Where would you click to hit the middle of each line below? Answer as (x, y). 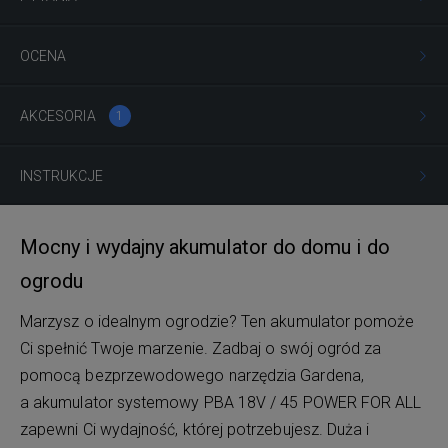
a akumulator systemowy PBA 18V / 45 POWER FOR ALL (221, 402)
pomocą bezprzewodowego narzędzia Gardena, (192, 375)
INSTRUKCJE (61, 175)
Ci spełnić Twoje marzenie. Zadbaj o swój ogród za (201, 348)
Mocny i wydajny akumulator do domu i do (205, 246)
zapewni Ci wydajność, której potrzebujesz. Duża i (195, 429)
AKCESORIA (59, 115)
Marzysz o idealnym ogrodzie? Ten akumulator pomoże (217, 321)
